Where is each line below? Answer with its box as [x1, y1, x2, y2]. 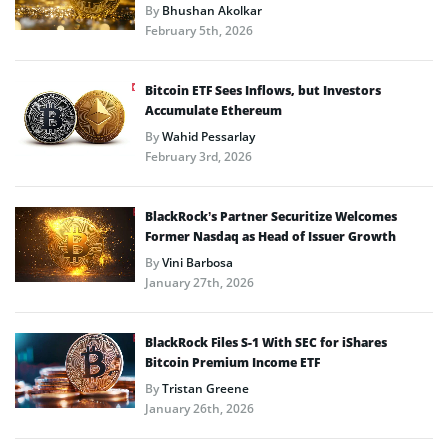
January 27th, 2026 [145, 273, 254, 291]
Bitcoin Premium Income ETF [145, 353, 320, 371]
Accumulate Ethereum [145, 101, 282, 119]
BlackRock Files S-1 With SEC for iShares [145, 333, 387, 351]
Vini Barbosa [162, 253, 233, 271]
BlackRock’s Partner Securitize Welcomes [145, 207, 397, 225]
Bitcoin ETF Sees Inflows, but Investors [145, 81, 381, 99]
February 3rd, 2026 [145, 147, 252, 165]
